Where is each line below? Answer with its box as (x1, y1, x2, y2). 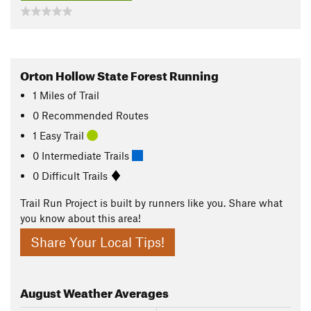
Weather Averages (61, 282, 169, 301)
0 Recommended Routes (33, 108, 149, 121)
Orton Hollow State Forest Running (20, 65, 219, 83)
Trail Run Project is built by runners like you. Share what (20, 196, 283, 209)
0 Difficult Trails (33, 169, 111, 182)
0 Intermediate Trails (33, 149, 133, 162)
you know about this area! (20, 212, 141, 224)
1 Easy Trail (33, 128, 87, 142)
